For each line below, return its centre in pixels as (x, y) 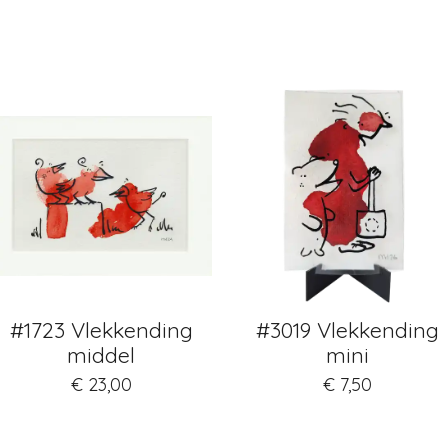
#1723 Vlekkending (101, 329)
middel (101, 354)
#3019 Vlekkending (347, 329)
